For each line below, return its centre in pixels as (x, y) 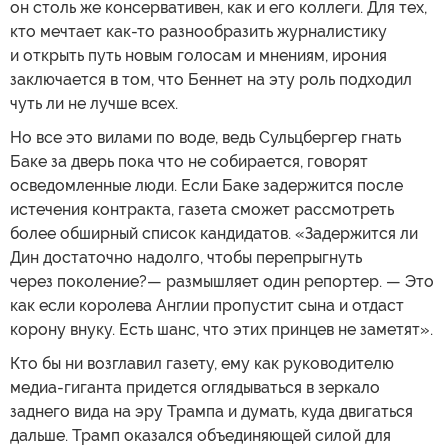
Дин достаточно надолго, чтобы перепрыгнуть (186, 257)
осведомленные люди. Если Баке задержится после (206, 185)
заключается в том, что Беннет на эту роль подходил (211, 79)
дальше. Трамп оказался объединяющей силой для (200, 435)
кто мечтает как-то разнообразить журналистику (198, 31)
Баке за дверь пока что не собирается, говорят (189, 161)
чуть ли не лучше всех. (94, 103)
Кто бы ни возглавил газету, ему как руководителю (202, 363)
